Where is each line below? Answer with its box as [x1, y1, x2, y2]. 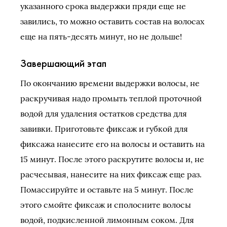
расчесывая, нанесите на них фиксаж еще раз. [20, 169, 202, 179]
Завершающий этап [20, 57, 106, 70]
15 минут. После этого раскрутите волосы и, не [20, 154, 204, 164]
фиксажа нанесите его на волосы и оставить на [20, 139, 205, 149]
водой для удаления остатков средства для [20, 108, 187, 119]
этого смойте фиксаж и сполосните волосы [20, 200, 191, 210]
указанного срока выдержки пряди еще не [20, 1, 186, 11]
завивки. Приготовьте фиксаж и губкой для [20, 124, 188, 134]
